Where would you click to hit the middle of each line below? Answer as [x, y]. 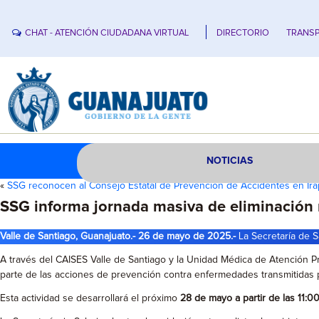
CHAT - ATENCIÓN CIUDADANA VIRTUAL [107, 33]
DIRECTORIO [243, 33]
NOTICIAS [230, 161]
